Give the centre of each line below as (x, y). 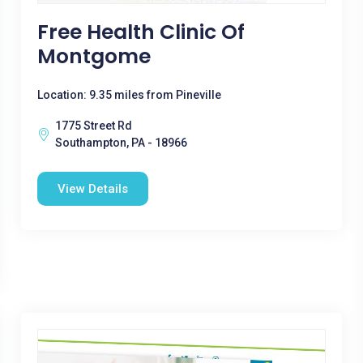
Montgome (94, 56)
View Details (92, 189)
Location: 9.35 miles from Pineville (129, 95)
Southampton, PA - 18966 (121, 143)
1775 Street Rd (93, 126)
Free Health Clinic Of (141, 32)
